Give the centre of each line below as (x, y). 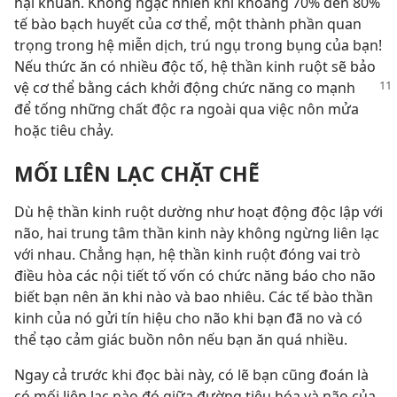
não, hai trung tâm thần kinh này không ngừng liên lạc (197, 234)
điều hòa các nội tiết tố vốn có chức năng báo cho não (195, 276)
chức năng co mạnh (289, 88)
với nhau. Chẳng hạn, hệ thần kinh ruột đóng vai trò (187, 255)
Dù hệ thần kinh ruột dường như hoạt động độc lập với (198, 212)
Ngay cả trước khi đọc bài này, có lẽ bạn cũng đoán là (191, 375)
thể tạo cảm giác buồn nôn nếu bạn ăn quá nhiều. (181, 340)
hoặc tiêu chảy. (64, 131)
